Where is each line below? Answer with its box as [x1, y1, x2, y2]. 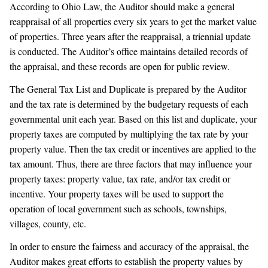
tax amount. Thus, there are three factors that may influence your [10, 157, 252, 170]
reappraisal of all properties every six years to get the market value [10, 15, 257, 28]
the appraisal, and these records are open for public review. [10, 60, 230, 73]
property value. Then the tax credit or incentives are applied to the [10, 142, 256, 156]
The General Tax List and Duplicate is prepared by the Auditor [10, 83, 246, 96]
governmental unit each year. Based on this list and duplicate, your [10, 112, 257, 126]
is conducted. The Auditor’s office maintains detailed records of [10, 45, 248, 58]
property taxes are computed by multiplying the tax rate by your [10, 127, 248, 141]
